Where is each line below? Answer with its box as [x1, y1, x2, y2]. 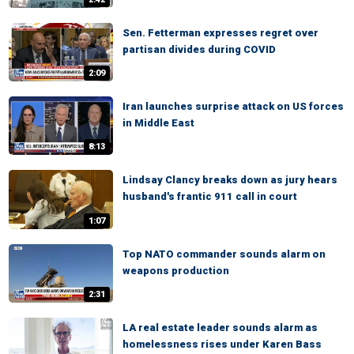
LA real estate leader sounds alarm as [122, 321, 318, 333]
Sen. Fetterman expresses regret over [122, 26, 318, 39]
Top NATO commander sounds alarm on [122, 247, 326, 260]
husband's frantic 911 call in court [122, 190, 297, 203]
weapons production [122, 264, 229, 277]
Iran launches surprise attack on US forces [122, 100, 344, 113]
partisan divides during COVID [122, 43, 276, 55]
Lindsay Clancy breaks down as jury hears [122, 174, 337, 186]
